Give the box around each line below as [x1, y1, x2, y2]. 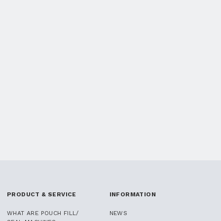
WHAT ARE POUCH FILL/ [7, 209, 79, 217]
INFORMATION [109, 190, 156, 198]
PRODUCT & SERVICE [7, 190, 76, 198]
